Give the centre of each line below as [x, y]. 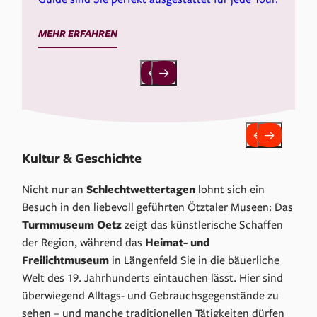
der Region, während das [84, 242]
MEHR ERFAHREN [78, 34]
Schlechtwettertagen [141, 189]
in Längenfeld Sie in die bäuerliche [195, 260]
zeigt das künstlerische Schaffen [203, 225]
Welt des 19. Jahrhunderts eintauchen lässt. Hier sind [153, 278]
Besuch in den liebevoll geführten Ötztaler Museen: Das [158, 207]
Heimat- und [178, 242]
